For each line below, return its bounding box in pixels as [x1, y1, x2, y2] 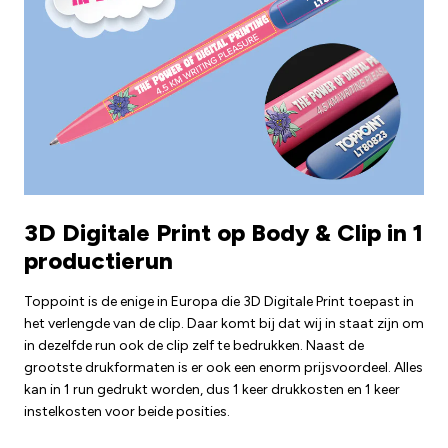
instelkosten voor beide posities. [24, 402, 230, 420]
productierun [24, 245, 173, 275]
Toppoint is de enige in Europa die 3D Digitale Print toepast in [24, 292, 414, 310]
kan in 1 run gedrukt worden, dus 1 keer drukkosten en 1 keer [24, 380, 400, 398]
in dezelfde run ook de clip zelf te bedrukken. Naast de [24, 336, 364, 354]
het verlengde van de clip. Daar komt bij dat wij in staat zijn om [24, 314, 424, 332]
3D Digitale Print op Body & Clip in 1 [24, 217, 423, 247]
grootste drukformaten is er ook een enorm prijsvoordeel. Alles [24, 358, 423, 376]
